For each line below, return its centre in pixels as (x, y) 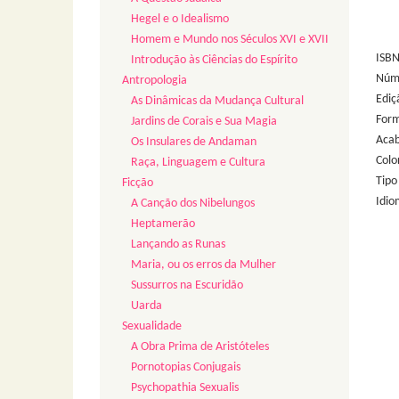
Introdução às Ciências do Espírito (214, 61)
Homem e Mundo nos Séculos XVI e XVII (230, 40)
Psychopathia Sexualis (185, 388)
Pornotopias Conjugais (186, 368)
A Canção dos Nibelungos (193, 204)
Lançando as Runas (178, 245)
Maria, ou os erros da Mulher (204, 265)
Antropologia (155, 81)
